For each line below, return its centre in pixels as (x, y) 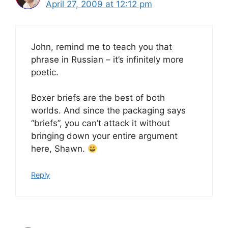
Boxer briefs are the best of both (98, 98)
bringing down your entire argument (104, 136)
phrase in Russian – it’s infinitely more (107, 59)
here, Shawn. (59, 149)
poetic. (45, 72)
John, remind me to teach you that (102, 47)
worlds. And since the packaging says (108, 110)
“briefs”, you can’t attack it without (101, 123)
